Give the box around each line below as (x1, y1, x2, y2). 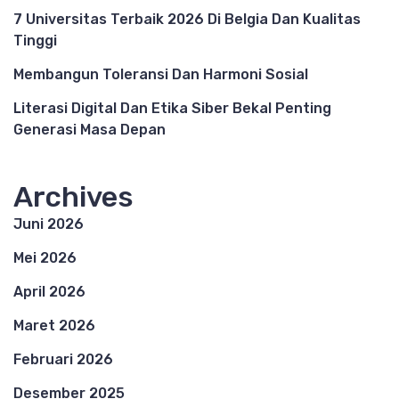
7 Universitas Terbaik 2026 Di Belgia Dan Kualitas (13, 10, 361, 28)
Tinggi (13, 31, 57, 49)
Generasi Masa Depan (13, 120, 166, 138)
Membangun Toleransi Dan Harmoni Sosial (13, 65, 308, 83)
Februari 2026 (13, 350, 113, 368)
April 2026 (13, 282, 85, 300)
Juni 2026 (13, 215, 84, 232)
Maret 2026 (13, 316, 95, 334)
